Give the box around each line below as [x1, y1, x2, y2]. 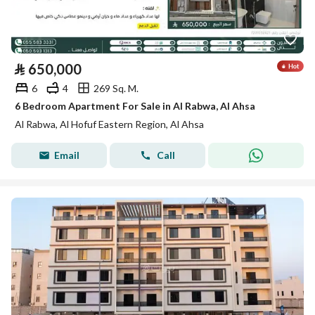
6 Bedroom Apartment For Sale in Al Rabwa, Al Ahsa [15, 100, 255, 112]
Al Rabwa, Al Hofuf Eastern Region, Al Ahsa [15, 118, 204, 130]
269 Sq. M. [94, 82, 139, 94]
